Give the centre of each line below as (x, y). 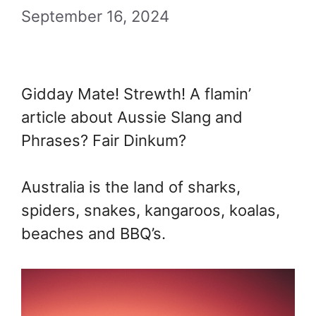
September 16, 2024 (95, 16)
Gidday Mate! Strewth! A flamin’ (136, 94)
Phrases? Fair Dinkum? (104, 140)
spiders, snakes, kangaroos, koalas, (151, 210)
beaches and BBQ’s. (93, 233)
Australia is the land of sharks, (131, 187)
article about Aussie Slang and (132, 117)
